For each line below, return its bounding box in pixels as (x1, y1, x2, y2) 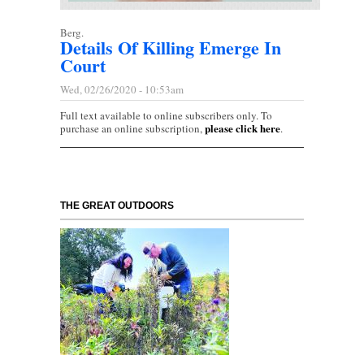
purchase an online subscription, (60, 121, 205, 136)
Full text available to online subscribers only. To (60, 108, 272, 123)
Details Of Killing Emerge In (60, 34, 281, 62)
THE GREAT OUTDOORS (60, 200, 174, 212)
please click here (205, 120, 280, 136)
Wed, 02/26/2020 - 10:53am (60, 82, 184, 97)
